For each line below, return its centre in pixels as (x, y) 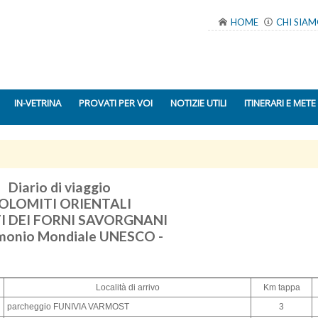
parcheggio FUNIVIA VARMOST (68, 307)
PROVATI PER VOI (116, 103)
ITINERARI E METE (280, 103)
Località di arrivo (127, 288)
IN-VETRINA (38, 103)
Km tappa (281, 288)
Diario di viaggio (59, 187)
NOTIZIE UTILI (198, 103)
